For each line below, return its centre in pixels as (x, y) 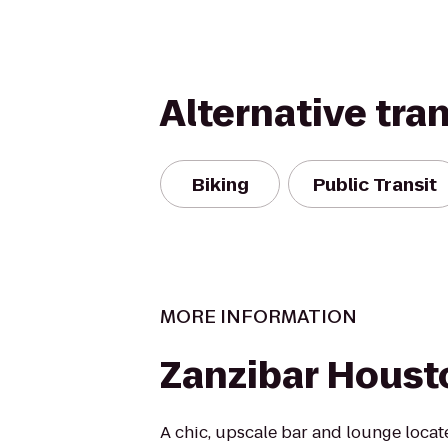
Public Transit (375, 184)
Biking (220, 184)
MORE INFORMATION (258, 316)
